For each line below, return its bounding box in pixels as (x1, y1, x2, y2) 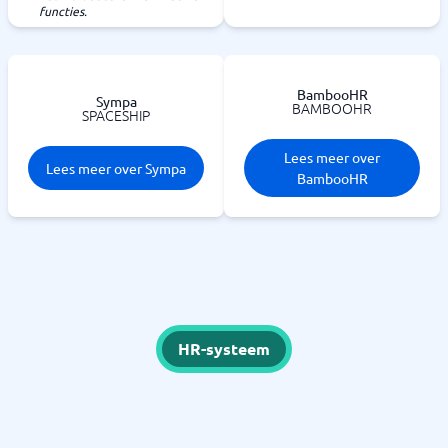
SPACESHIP (82, 105, 150, 125)
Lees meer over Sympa (46, 158, 186, 177)
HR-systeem (178, 338, 270, 359)
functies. (39, 3, 87, 19)
